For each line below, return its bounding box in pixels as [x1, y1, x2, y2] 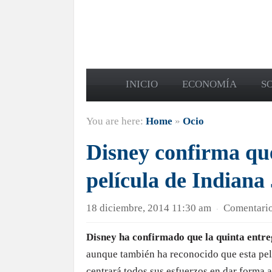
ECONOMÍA [182, 78, 237, 90]
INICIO [126, 78, 158, 90]
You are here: [86, 115, 146, 127]
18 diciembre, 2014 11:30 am [86, 202, 211, 214]
